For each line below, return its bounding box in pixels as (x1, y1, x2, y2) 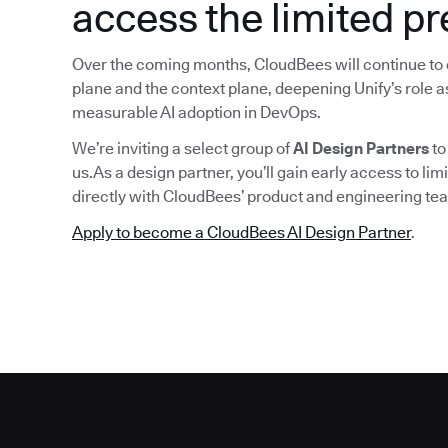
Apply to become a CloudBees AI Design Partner (72, 223, 411, 243)
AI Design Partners (293, 139, 429, 159)
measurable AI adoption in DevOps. (72, 103, 321, 123)
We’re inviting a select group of (72, 139, 293, 159)
